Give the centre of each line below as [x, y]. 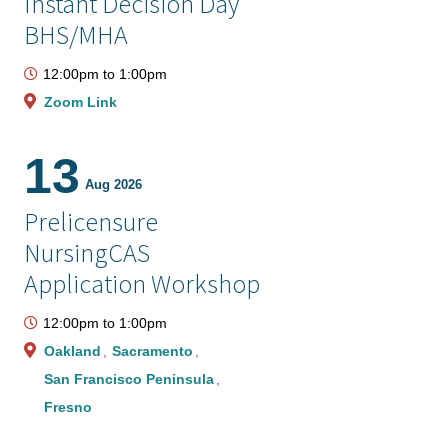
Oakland [74, 351]
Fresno [67, 407]
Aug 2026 [113, 184]
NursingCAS [86, 252]
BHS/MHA [75, 34]
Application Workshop [141, 283]
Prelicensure [90, 221]
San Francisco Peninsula [130, 379]
